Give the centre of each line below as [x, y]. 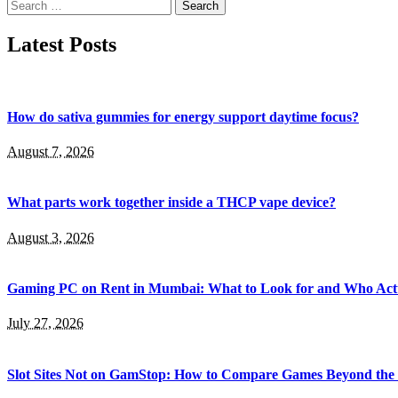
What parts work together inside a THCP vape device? [171, 203]
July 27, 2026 [45, 323]
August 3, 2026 [51, 237]
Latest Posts [62, 44]
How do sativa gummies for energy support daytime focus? [183, 116]
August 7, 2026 [51, 152]
